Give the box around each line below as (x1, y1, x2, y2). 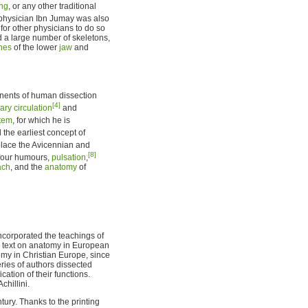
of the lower (12, 42, 59, 52)
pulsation (52, 152, 86, 162)
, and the (10, 162, 45, 172)
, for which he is (12, 115, 70, 125)
